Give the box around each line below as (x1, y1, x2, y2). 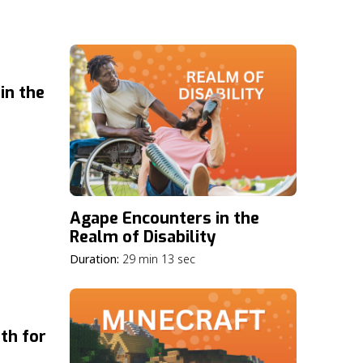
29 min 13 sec (122, 250, 202, 267)
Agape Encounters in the (70, 207, 259, 229)
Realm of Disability (70, 225, 216, 248)
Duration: (70, 250, 119, 267)
